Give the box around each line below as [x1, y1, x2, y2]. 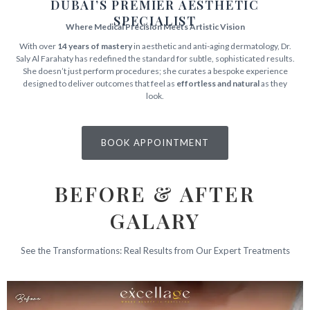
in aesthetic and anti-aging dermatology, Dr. [131, 41, 291, 52]
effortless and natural [176, 78, 259, 89]
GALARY [109, 207, 201, 235]
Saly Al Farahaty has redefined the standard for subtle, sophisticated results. [15, 53, 295, 64]
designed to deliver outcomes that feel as [23, 78, 176, 89]
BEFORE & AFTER [55, 180, 255, 208]
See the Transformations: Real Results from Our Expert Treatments [20, 245, 290, 257]
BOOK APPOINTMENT [100, 137, 210, 149]
